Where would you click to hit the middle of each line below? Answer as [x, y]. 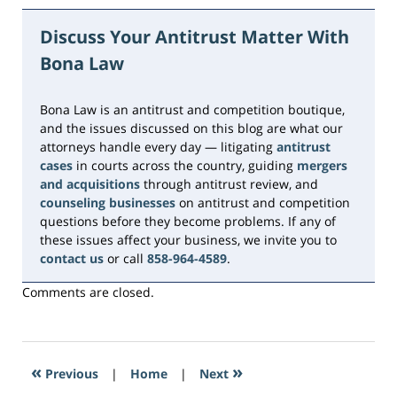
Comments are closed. [88, 292]
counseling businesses [108, 203]
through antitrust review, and [229, 184]
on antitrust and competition [263, 203]
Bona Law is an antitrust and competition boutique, [192, 110]
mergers [322, 166]
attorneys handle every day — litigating [158, 147]
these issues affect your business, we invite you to [188, 240]
